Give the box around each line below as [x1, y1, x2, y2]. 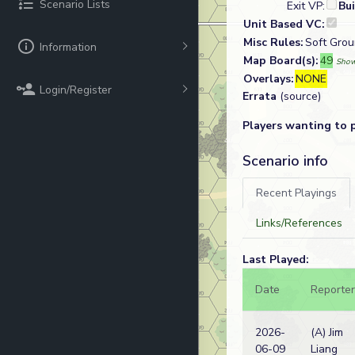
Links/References [256, 216, 342, 231]
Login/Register [40, 82, 112, 97]
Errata [242, 89, 277, 104]
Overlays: [243, 71, 294, 86]
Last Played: [242, 252, 309, 267]
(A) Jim [311, 325, 343, 340]
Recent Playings [256, 185, 337, 200]
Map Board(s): [243, 53, 319, 68]
